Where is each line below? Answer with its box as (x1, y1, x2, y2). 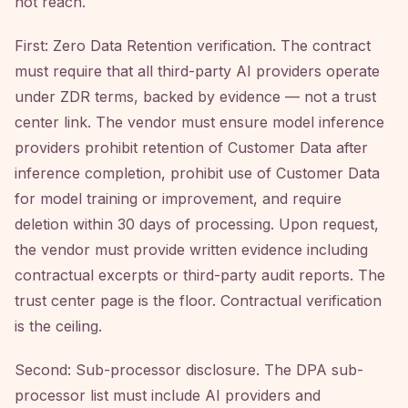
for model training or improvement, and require (15, 189, 342, 208)
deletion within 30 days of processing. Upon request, (15, 215, 379, 233)
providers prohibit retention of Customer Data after (15, 138, 368, 157)
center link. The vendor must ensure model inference (15, 113, 384, 131)
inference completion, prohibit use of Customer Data (15, 164, 380, 182)
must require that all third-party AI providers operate (15, 62, 380, 80)
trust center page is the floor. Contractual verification (15, 291, 382, 310)
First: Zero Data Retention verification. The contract (15, 36, 371, 55)
